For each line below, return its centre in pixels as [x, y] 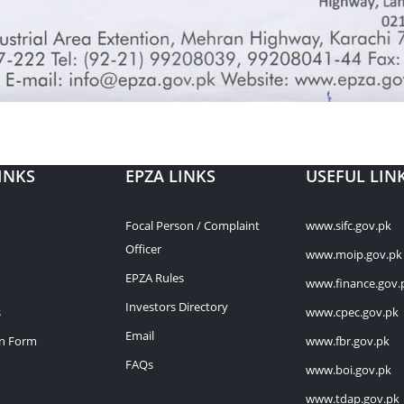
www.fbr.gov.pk [348, 340]
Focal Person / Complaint [193, 225]
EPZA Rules [155, 277]
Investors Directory [177, 306]
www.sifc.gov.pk [349, 225]
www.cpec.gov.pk [352, 312]
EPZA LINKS [170, 175]
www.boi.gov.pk [349, 369]
